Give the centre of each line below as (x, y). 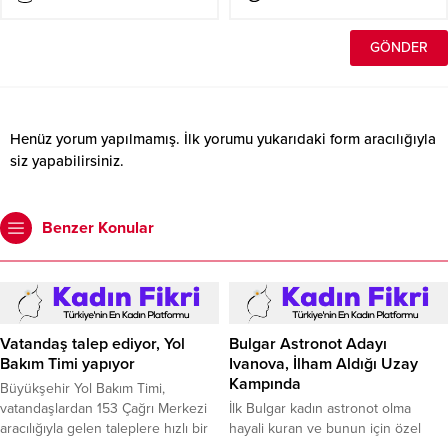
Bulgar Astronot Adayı (308, 344)
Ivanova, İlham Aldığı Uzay (323, 364)
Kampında (265, 384)
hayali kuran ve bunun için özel (325, 428)
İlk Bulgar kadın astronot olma (320, 408)
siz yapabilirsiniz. (67, 161)
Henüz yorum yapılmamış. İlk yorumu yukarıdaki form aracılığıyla (223, 139)
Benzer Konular (98, 228)
